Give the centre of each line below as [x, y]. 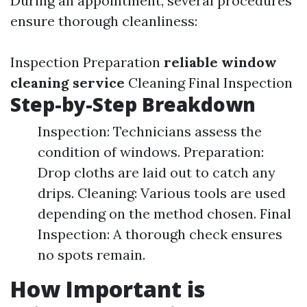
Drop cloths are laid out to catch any [157, 172]
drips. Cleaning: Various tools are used [162, 193]
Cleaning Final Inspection [209, 83]
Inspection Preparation [87, 62]
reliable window [220, 62]
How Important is [108, 289]
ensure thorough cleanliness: [104, 21]
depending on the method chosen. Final [164, 213]
